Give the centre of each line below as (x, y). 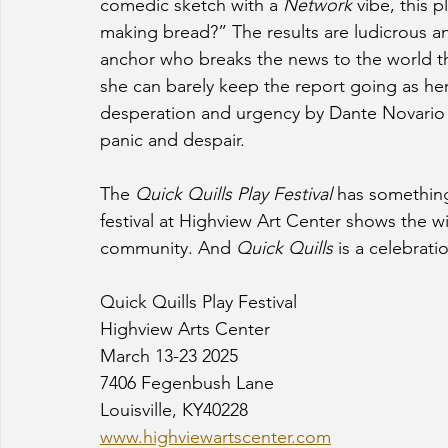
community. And (168, 248)
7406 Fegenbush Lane (189, 383)
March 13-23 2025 (169, 356)
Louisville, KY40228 (174, 410)
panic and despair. (177, 140)
